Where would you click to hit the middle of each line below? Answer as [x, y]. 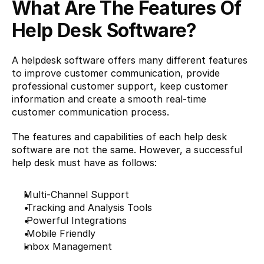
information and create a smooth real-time [109, 99]
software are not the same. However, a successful [127, 150]
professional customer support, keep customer [120, 86]
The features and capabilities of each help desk [119, 137]
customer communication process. [90, 112]
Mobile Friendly [60, 233]
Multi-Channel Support [76, 194]
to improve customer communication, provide [116, 73]
